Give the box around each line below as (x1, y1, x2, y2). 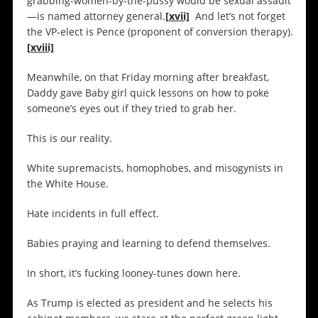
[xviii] (26, 40, 54, 55)
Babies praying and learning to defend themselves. (26, 236, 270, 251)
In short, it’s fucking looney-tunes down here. (26, 266, 241, 280)
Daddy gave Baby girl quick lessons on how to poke (26, 86, 269, 100)
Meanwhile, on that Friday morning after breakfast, (26, 70, 269, 84)
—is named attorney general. (26, 9, 165, 23)
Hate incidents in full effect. (26, 207, 159, 221)
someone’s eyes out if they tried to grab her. (26, 102, 236, 116)
